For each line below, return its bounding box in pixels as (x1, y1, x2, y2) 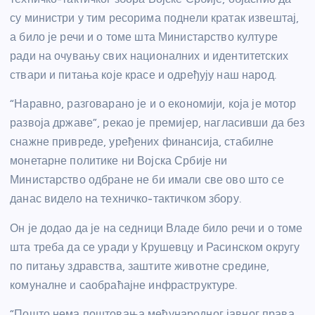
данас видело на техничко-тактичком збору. (10, 192, 241, 206)
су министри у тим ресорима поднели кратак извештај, (10, 11, 300, 25)
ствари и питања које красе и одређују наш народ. (10, 68, 276, 82)
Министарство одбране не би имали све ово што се (10, 173, 284, 187)
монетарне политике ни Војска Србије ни (10, 154, 228, 168)
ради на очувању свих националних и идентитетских (10, 49, 288, 63)
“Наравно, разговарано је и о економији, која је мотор (10, 97, 297, 111)
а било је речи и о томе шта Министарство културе (10, 30, 278, 44)
